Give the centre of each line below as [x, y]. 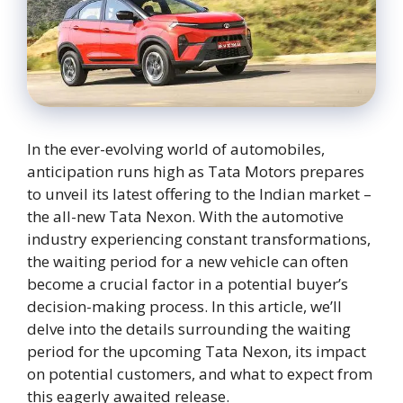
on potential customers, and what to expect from [200, 374]
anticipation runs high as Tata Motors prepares [196, 172]
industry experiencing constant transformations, [199, 239]
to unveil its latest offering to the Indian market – [199, 194]
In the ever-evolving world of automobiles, [176, 149]
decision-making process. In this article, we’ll [184, 307]
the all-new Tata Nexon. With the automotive [185, 217]
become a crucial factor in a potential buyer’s [188, 284]
